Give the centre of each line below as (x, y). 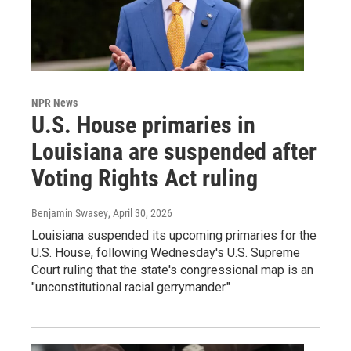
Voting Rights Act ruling (145, 178)
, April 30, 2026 (140, 213)
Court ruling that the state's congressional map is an (172, 270)
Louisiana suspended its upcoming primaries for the (174, 235)
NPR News (54, 102)
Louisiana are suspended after (174, 151)
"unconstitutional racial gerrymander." (131, 287)
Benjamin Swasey (70, 213)
